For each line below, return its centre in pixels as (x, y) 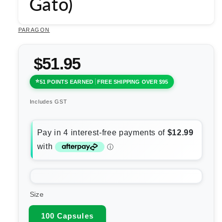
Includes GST (48, 102)
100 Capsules (67, 216)
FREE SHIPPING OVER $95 (133, 82)
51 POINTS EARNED (66, 82)
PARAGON (34, 30)
